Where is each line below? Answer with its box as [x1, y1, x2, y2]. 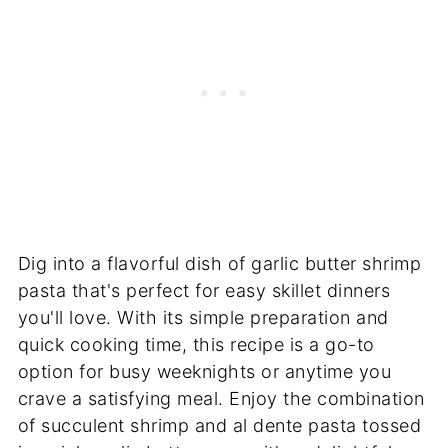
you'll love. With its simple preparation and [17, 306, 389, 328]
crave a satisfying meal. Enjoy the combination [17, 387, 425, 409]
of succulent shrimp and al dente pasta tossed [17, 414, 422, 436]
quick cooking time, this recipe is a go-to [17, 333, 375, 355]
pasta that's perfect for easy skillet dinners [17, 279, 391, 301]
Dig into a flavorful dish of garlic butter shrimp [17, 252, 422, 274]
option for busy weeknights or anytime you [17, 360, 392, 382]
